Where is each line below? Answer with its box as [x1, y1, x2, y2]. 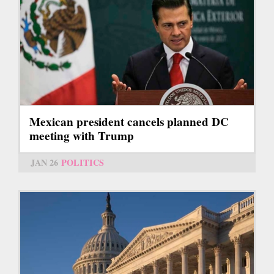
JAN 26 [31, 155, 58, 169]
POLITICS [61, 155, 104, 169]
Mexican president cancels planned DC [29, 113, 229, 130]
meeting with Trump [29, 127, 134, 144]
